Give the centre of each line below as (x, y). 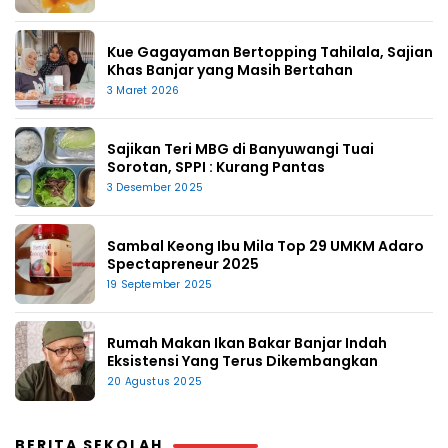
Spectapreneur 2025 (183, 263)
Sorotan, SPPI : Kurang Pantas (216, 166)
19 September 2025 (160, 284)
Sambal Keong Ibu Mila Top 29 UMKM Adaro (265, 245)
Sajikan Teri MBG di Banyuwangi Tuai (240, 148)
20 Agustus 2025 (154, 381)
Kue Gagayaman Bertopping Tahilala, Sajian (270, 51)
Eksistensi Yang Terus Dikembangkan (244, 360)
